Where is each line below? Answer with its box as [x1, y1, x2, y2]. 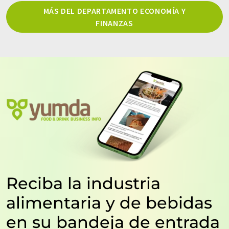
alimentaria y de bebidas [6, 192, 212, 213]
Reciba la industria [6, 173, 161, 193]
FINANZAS [96, 17, 133, 28]
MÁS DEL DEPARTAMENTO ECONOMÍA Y [43, 5, 186, 16]
